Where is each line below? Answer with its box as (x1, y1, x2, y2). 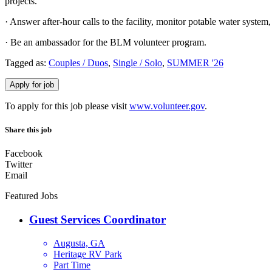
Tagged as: (5, 57, 49, 68)
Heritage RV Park (53, 248, 122, 259)
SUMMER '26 (167, 57, 223, 68)
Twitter (5, 159, 32, 170)
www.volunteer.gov (129, 100, 205, 111)
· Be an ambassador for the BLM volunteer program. (5, 36, 206, 47)
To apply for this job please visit (5, 100, 129, 111)
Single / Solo (113, 57, 162, 68)
